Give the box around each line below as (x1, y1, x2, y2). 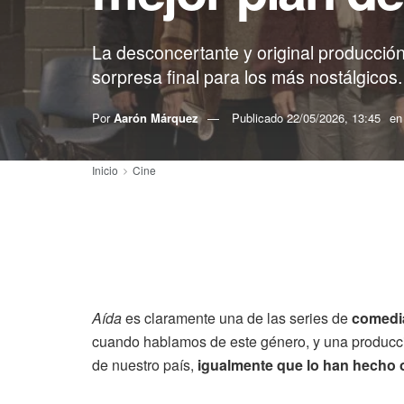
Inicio (92, 162, 118, 178)
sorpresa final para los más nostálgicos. (92, 63, 402, 89)
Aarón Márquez (114, 108, 198, 126)
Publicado (232, 108, 287, 126)
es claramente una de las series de (125, 308, 352, 328)
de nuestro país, (92, 354, 197, 375)
